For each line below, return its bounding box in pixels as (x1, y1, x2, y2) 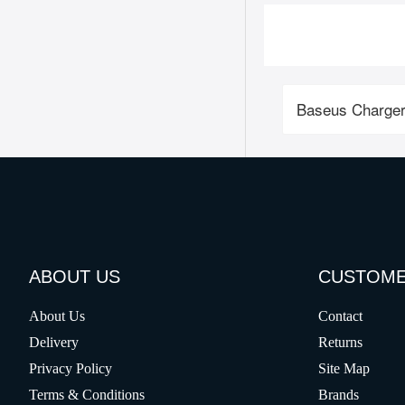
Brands (318, 387, 359, 402)
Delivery (29, 334, 79, 350)
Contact (318, 308, 363, 324)
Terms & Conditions (29, 387, 145, 402)
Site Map (318, 361, 370, 376)
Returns (318, 334, 363, 350)
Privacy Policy (29, 361, 112, 376)
